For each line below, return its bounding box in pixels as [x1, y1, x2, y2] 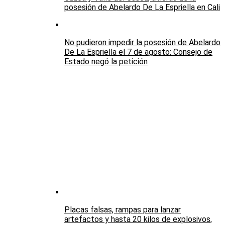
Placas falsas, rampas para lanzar [64, 205, 181, 215]
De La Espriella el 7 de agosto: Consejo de [64, 47, 212, 57]
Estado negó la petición [64, 57, 148, 67]
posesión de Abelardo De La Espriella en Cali [64, 3, 220, 13]
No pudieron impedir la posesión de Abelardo [64, 38, 220, 48]
